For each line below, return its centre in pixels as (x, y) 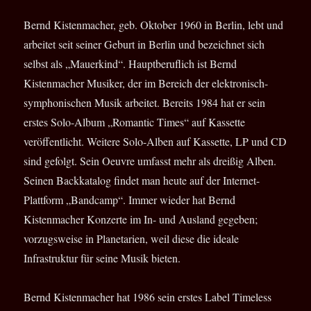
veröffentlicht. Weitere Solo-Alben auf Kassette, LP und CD (155, 142)
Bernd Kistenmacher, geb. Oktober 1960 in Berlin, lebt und (154, 25)
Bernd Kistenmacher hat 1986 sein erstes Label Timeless (148, 297)
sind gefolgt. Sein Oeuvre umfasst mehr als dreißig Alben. (150, 161)
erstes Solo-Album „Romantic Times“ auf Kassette (135, 122)
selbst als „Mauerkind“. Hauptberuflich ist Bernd (131, 64)
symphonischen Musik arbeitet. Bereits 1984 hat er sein (145, 103)
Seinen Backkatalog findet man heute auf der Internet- (142, 180)
